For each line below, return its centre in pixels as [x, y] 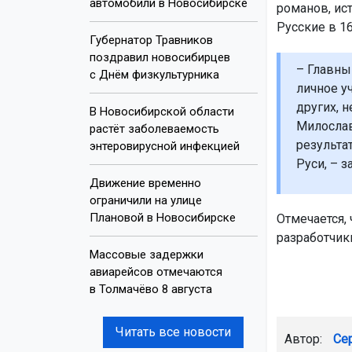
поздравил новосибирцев [160, 57]
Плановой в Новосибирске [163, 217]
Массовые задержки [147, 254]
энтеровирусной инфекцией [165, 146]
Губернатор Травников [151, 40]
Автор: [304, 339]
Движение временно [145, 183]
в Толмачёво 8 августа [151, 289]
